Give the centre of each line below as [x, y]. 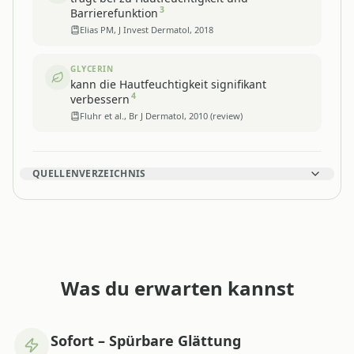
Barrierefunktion [114, 13]
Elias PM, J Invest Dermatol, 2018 [147, 29]
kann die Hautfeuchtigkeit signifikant [168, 84]
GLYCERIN [92, 68]
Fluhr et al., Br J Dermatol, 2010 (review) [161, 115]
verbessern [100, 99]
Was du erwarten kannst [177, 288]
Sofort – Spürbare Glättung [146, 340]
